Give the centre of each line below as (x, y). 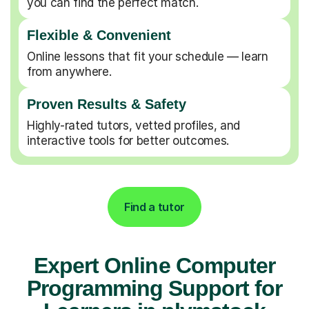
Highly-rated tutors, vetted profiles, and (134, 125)
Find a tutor (154, 207)
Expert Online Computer (154, 265)
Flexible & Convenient (99, 35)
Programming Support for (154, 288)
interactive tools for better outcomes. (128, 140)
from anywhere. (69, 71)
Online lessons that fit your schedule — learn (148, 56)
